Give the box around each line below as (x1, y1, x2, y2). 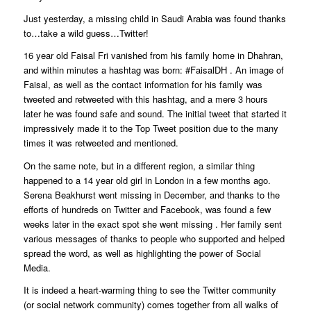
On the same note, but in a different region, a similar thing (23, 158, 255, 172)
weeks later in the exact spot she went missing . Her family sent (23, 217, 282, 230)
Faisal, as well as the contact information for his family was (23, 78, 262, 92)
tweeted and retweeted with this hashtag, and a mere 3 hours (23, 92, 268, 106)
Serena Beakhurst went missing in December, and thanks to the (23, 187, 280, 201)
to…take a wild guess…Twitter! (23, 26, 149, 40)
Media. (23, 260, 51, 274)
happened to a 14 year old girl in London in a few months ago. (23, 173, 271, 187)
